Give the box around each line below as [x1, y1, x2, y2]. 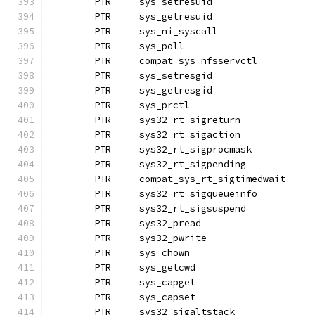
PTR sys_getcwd [139, 262, 195, 274]
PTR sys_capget [139, 276, 195, 288]
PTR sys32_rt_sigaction [139, 129, 240, 141]
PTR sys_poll [139, 40, 184, 52]
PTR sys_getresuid [139, 11, 212, 22]
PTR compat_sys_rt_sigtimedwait [139, 173, 285, 185]
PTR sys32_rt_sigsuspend [139, 202, 246, 214]
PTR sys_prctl [139, 99, 190, 111]
